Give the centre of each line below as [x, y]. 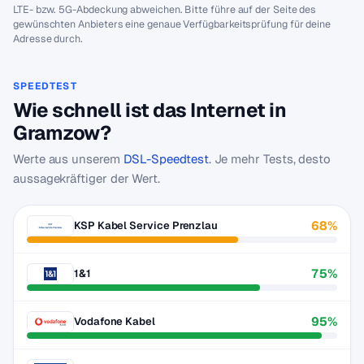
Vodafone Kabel [115, 321]
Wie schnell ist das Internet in [150, 110]
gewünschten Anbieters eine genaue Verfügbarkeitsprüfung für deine [172, 24]
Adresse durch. [48, 39]
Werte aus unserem [68, 159]
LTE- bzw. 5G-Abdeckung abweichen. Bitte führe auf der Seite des [165, 9]
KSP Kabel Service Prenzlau [146, 225]
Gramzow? [62, 133]
